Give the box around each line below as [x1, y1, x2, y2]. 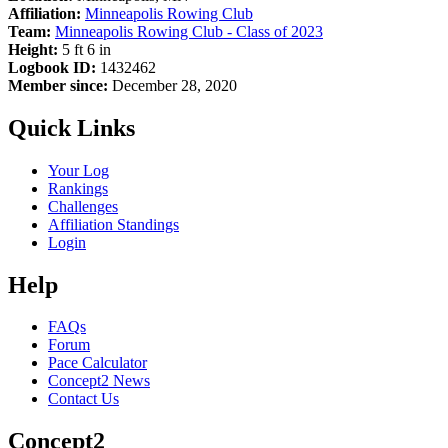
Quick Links [8, 114, 135, 141]
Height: [8, 40, 58, 58]
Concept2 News [48, 372, 150, 390]
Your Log [48, 161, 109, 179]
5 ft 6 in [58, 40, 111, 58]
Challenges [48, 197, 118, 215]
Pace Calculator [48, 354, 147, 372]
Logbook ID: [8, 58, 96, 76]
